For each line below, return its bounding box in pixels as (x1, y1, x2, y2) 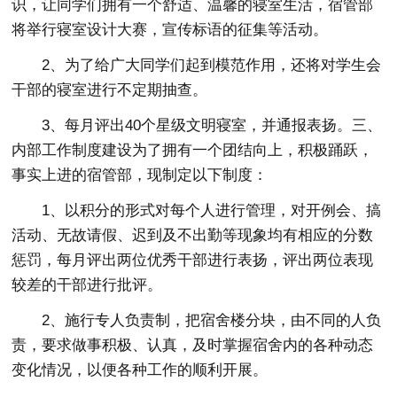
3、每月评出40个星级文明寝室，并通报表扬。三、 (42, 116, 383, 134)
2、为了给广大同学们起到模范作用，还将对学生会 (42, 56, 382, 74)
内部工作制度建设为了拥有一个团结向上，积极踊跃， (12, 141, 374, 159)
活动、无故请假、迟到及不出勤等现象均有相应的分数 (12, 226, 374, 244)
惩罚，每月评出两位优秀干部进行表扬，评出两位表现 (12, 251, 374, 269)
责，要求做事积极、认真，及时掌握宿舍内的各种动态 (12, 336, 374, 354)
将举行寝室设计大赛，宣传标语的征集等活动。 (12, 20, 329, 38)
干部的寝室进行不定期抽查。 (12, 81, 208, 98)
